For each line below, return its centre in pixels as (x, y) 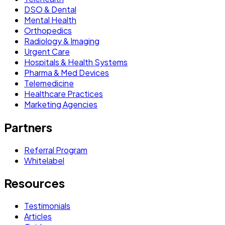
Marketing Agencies (61, 104)
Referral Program (56, 150)
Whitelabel (44, 160)
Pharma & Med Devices (67, 72)
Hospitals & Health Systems (76, 62)
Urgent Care (47, 51)
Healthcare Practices (64, 93)
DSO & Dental (50, 9)
